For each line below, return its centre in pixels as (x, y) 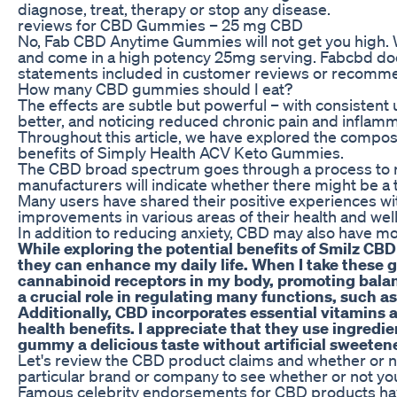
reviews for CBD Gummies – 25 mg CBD (160, 24)
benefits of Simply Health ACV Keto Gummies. (181, 152)
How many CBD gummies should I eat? (155, 88)
